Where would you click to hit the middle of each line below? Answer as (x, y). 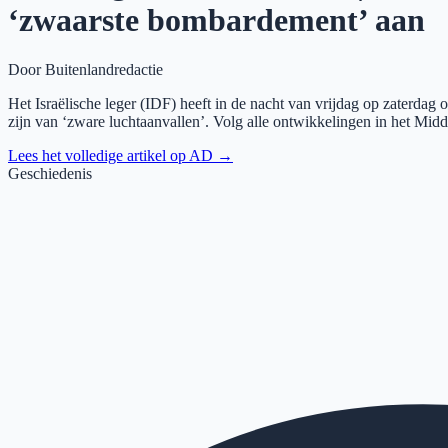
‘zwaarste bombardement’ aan (216, 20)
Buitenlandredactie (104, 69)
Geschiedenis (50, 173)
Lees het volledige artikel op (98, 155)
